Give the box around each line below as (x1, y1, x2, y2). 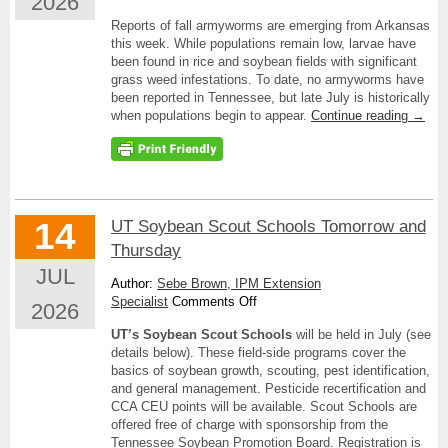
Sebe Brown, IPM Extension (157, 276, 321, 291)
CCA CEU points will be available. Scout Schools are (111, 399, 417, 414)
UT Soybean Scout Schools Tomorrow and (111, 217, 426, 236)
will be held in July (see (292, 327, 431, 342)
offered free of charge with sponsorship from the (111, 417, 388, 432)
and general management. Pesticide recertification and (111, 381, 426, 396)
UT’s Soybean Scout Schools (111, 327, 292, 342)
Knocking (256, 38, 310, 53)
